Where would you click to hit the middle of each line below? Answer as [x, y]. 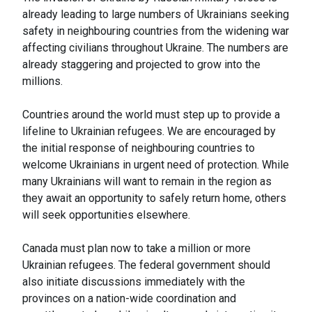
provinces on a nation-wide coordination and [129, 298]
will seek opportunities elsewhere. [108, 214]
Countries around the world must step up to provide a [151, 114]
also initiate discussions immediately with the [134, 281]
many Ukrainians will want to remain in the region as [147, 181]
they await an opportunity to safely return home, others [154, 198]
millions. [42, 81]
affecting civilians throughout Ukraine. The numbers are [155, 47]
